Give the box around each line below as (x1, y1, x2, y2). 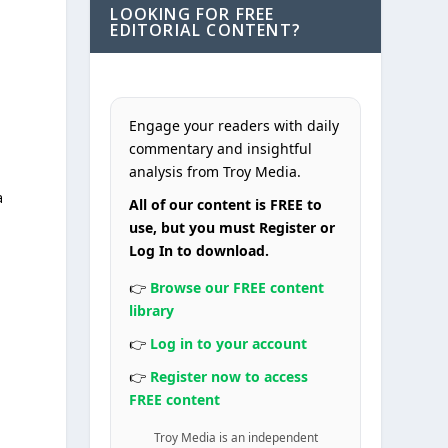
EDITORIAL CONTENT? (110, 19, 301, 41)
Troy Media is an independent (153, 429, 318, 445)
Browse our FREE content (150, 278, 325, 297)
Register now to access (150, 367, 309, 386)
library (129, 301, 175, 320)
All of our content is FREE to (129, 195, 323, 214)
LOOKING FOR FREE (110, 3, 275, 25)
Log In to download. (129, 241, 270, 260)
